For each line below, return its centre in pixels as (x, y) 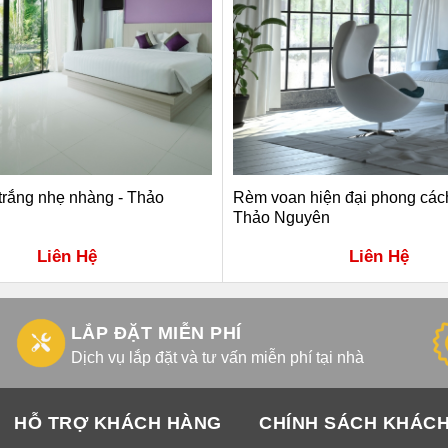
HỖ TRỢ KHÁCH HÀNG (118, 423)
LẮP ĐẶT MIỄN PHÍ (156, 333)
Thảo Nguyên (281, 217)
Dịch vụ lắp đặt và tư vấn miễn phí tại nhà (217, 357)
